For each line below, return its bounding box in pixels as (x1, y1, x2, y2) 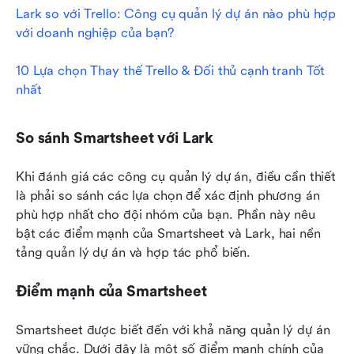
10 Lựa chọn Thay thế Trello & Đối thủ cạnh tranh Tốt (16, 63, 326, 79)
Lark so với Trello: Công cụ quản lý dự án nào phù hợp (16, 6, 337, 22)
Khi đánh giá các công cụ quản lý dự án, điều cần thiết (16, 169, 337, 185)
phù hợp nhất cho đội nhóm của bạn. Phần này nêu (16, 207, 315, 223)
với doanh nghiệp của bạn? (16, 25, 174, 41)
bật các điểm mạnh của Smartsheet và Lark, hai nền (16, 226, 321, 242)
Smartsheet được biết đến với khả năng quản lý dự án (16, 322, 330, 338)
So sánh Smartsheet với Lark (16, 130, 214, 148)
